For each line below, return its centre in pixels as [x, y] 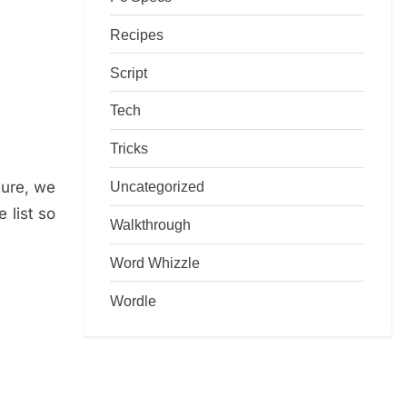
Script [129, 72]
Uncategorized [157, 187]
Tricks [129, 149]
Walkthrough [150, 225]
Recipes [137, 34]
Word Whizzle [155, 263]
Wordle [133, 300]
